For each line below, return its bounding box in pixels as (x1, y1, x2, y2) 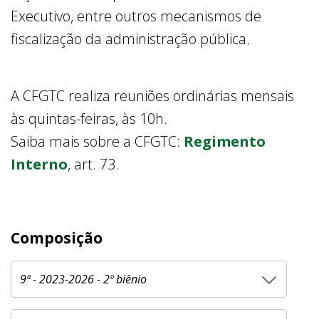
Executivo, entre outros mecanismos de (11, 6, 261, 26)
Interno (11, 154, 68, 174)
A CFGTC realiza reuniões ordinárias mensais (11, 85, 294, 105)
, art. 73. (68, 154, 119, 174)
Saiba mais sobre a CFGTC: (11, 131, 184, 151)
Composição (11, 227, 103, 248)
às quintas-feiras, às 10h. (11, 108, 171, 128)
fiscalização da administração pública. (11, 28, 253, 48)
